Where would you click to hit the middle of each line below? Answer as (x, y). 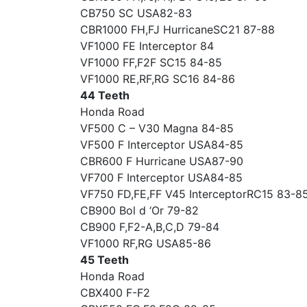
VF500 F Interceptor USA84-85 (162, 145)
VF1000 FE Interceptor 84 (147, 46)
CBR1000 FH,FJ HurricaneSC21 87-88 (177, 29)
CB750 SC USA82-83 (136, 13)
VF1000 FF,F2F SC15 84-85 (151, 62)
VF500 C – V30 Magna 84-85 (157, 128)
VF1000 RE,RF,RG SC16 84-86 (158, 79)
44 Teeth (105, 95)
